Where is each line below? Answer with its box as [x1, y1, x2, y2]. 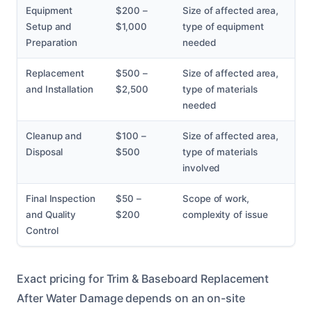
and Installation [26, 84, 93, 95]
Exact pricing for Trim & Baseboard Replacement [17, 272, 270, 286]
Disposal [26, 146, 63, 158]
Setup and [26, 21, 72, 33]
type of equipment [182, 21, 264, 33]
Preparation [26, 37, 78, 49]
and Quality [26, 209, 77, 221]
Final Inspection [26, 193, 95, 205]
